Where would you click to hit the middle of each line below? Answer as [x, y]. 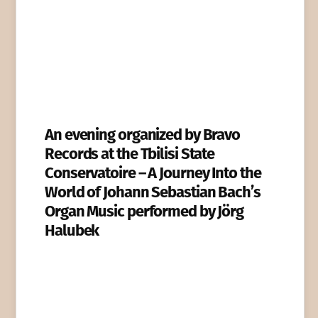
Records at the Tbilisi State [130, 154]
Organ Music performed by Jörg [144, 212]
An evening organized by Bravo [143, 135]
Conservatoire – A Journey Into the [153, 173]
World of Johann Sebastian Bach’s [153, 192]
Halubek [72, 231]
